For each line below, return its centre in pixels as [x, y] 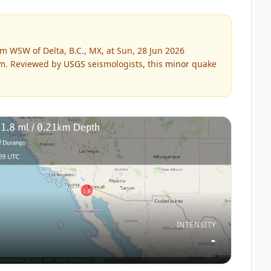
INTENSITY [196, 224]
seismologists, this [125, 64]
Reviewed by [36, 64]
